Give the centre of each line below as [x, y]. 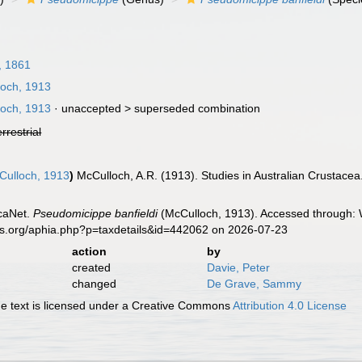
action [89, 251]
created [91, 267]
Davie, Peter [238, 267]
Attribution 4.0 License [290, 305]
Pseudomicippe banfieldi [96, 213]
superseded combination [198, 108]
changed [94, 284]
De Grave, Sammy [254, 284]
